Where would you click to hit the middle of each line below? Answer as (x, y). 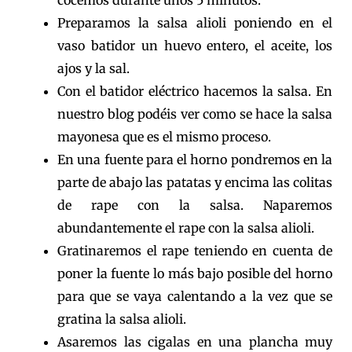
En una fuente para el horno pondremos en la (195, 160)
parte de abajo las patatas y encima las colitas (195, 183)
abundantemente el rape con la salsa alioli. (186, 228)
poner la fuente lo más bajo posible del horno (195, 274)
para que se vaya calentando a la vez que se (195, 297)
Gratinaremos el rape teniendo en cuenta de (195, 251)
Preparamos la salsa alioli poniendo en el (195, 23)
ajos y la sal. (93, 69)
